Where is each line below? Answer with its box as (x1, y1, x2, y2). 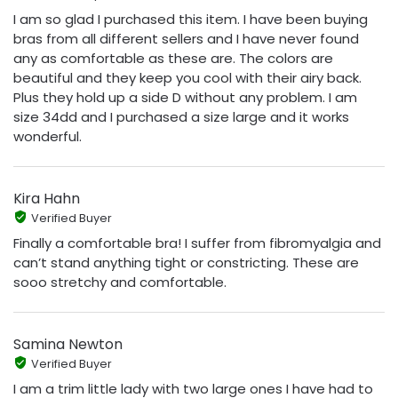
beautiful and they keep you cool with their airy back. (13, 68, 362, 87)
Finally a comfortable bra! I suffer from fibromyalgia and (13, 233, 381, 252)
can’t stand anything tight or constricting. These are (13, 252, 359, 272)
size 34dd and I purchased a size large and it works (13, 107, 349, 126)
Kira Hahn (13, 188, 80, 210)
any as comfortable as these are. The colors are (13, 48, 333, 68)
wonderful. (13, 126, 82, 146)
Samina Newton (13, 334, 123, 355)
